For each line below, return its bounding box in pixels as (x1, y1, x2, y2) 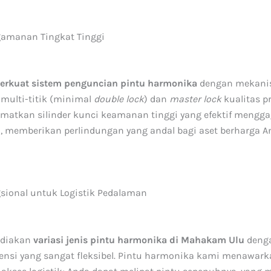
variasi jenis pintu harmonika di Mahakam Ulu (33, 233, 244, 246)
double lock (94, 93, 144, 105)
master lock (169, 93, 221, 105)
